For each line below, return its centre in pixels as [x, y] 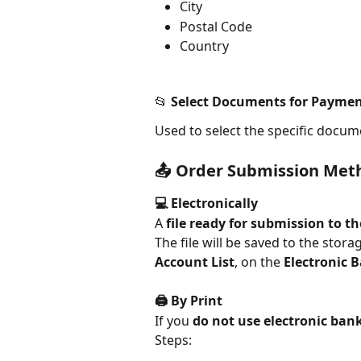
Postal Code [216, 26]
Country [204, 46]
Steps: [173, 340]
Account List [195, 261]
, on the [259, 261]
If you [174, 320]
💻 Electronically [206, 203]
